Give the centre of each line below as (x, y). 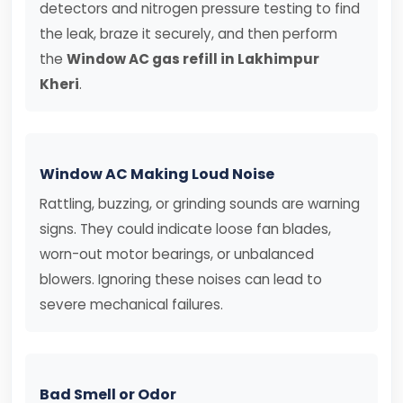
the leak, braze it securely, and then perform (188, 34)
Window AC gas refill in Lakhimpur (193, 59)
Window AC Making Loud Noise (157, 174)
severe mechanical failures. (131, 304)
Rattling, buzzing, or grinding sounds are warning (200, 204)
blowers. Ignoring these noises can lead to (181, 279)
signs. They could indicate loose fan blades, (185, 229)
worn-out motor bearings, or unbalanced (177, 254)
